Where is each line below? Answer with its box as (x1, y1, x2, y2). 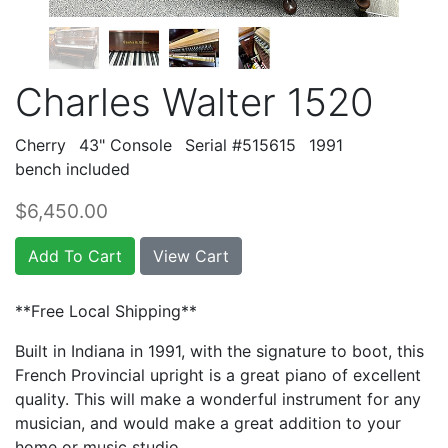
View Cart (153, 245, 229, 266)
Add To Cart (28, 245, 122, 266)
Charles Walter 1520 (15, 78, 374, 125)
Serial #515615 (185, 134, 296, 155)
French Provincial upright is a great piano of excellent (15, 364, 421, 385)
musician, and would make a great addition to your (15, 412, 401, 433)
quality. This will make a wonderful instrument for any (15, 388, 421, 409)
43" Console (79, 134, 172, 155)
